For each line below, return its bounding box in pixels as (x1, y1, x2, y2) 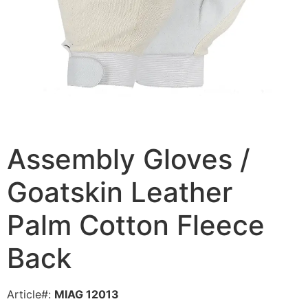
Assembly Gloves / (7, 142, 250, 177)
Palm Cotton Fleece (7, 208, 265, 243)
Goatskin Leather (7, 175, 232, 210)
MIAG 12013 (54, 287, 119, 302)
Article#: (7, 287, 54, 302)
